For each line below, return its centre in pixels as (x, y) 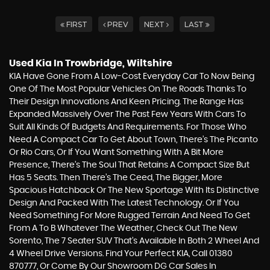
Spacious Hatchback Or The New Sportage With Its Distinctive (134, 190)
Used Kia (30, 63)
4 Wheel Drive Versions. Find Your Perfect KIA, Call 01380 (121, 254)
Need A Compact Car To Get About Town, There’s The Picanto (133, 140)
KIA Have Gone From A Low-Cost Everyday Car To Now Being (132, 77)
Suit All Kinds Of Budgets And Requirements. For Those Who (128, 127)
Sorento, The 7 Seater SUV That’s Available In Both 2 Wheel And (134, 241)
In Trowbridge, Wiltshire (112, 63)
